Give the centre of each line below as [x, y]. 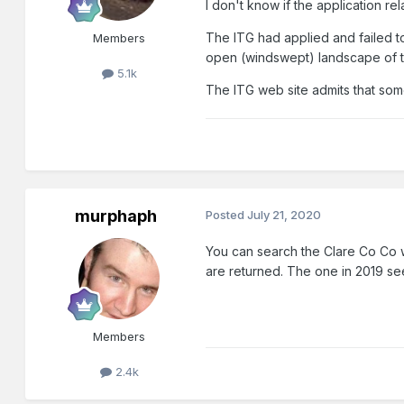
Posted [227, 215]
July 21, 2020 [285, 215]
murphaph [115, 216]
